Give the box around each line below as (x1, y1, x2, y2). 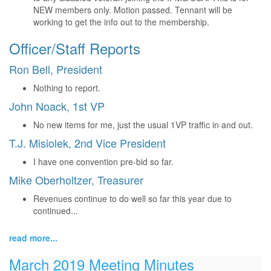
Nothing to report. (33, 82, 100, 94)
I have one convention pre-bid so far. (33, 155, 176, 168)
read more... (9, 232, 57, 244)
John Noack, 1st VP (9, 98, 105, 114)
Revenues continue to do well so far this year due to (33, 192, 232, 204)
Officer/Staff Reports (9, 38, 140, 59)
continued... (33, 204, 78, 217)
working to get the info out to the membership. (33, 16, 209, 28)
